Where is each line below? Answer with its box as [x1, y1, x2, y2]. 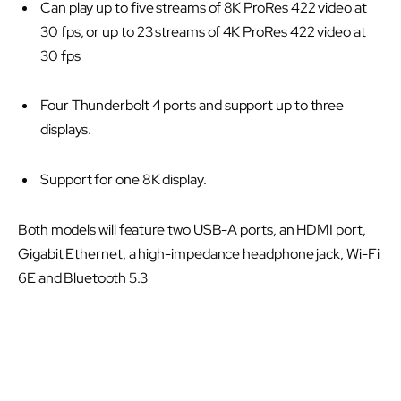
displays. [40, 120, 92, 140]
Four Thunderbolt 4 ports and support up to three [40, 96, 345, 115]
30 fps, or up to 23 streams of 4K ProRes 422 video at [40, 21, 366, 41]
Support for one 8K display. [40, 170, 207, 190]
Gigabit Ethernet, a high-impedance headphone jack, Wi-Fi [18, 243, 380, 263]
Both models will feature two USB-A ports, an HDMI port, [18, 219, 366, 239]
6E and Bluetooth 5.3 [18, 268, 149, 287]
